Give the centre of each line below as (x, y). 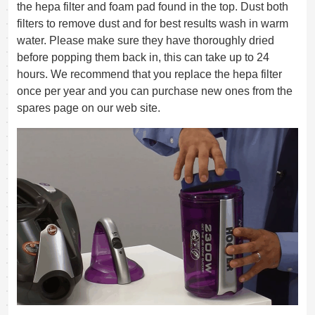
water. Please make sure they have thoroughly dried (146, 41)
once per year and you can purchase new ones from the (155, 91)
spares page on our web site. (89, 108)
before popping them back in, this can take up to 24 (143, 58)
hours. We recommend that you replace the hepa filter (149, 75)
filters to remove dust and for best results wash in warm (153, 24)
